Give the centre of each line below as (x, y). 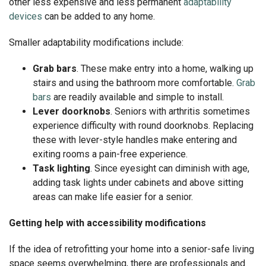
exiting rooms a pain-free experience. (110, 154)
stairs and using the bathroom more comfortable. (134, 83)
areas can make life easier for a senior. (113, 197)
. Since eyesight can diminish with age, (170, 168)
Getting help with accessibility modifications (107, 223)
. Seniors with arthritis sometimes (180, 111)
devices (26, 16)
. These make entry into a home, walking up (165, 68)
